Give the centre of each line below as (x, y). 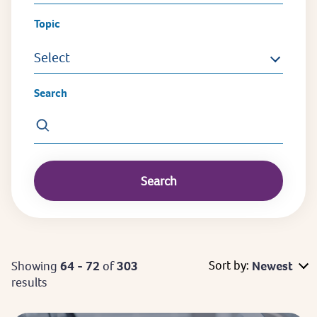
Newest (272, 266)
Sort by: (229, 265)
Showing (36, 266)
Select (52, 57)
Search (51, 93)
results (29, 282)
